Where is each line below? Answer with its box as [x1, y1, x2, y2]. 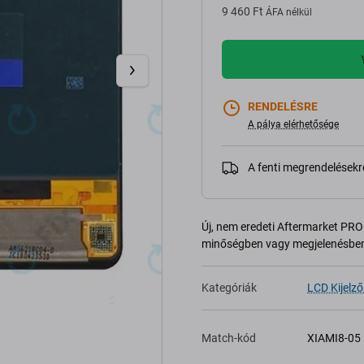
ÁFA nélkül [266, 6, 312, 18]
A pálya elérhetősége [248, 119, 339, 130]
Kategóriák [201, 281, 257, 294]
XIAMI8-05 [307, 331, 361, 344]
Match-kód [201, 331, 256, 344]
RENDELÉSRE [248, 100, 318, 113]
